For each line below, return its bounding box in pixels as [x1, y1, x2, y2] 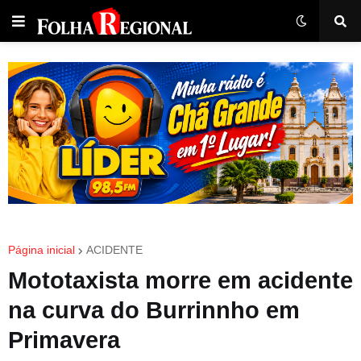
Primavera [8, 326, 120, 353]
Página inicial [8, 243, 75, 256]
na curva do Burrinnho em [8, 297, 300, 323]
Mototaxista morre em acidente [8, 267, 353, 293]
